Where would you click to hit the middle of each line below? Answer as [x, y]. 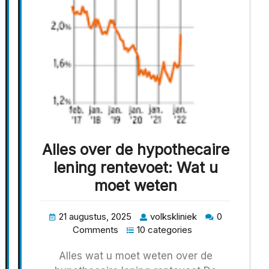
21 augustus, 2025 [95, 216]
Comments [95, 229]
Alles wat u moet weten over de [135, 255]
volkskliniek [173, 216]
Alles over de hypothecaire [135, 149]
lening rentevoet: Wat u [135, 167]
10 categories [165, 229]
